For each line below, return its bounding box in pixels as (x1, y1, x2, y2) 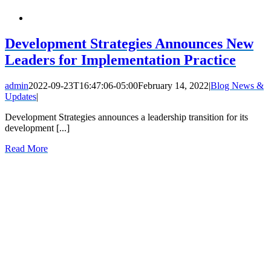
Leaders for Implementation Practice (5, 52, 236, 68)
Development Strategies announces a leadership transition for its (5, 112, 248, 123)
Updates (5, 91, 36, 102)
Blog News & (211, 80, 264, 91)
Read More (5, 143, 48, 154)
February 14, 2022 (138, 80, 209, 91)
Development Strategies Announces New (5, 36, 253, 52)
